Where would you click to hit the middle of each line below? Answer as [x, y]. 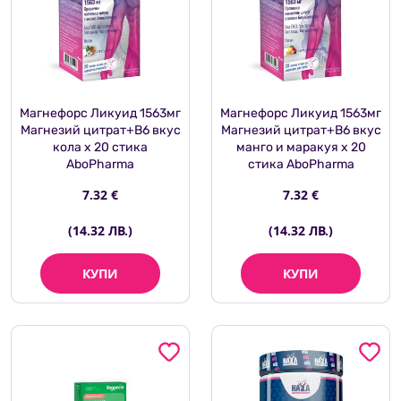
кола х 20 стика [100, 148]
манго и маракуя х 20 [301, 148]
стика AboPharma [301, 165]
